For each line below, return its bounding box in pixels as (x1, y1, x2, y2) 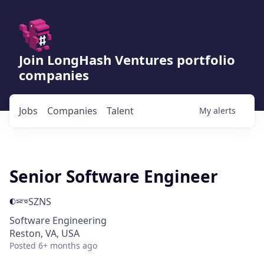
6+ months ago (38, 240, 97, 251)
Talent (107, 104, 134, 117)
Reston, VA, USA (9, 227, 80, 240)
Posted (9, 240, 36, 251)
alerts (213, 105, 236, 116)
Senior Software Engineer (9, 165, 218, 187)
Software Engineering (9, 214, 107, 227)
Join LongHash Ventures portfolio (19, 51, 235, 68)
